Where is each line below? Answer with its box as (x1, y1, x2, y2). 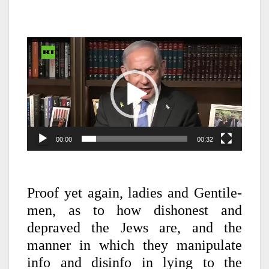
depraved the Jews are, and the (27, 220, 242, 236)
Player (26, 55, 56, 67)
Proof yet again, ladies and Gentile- (27, 185, 242, 201)
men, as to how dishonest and (27, 202, 242, 219)
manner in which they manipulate (27, 237, 242, 253)
